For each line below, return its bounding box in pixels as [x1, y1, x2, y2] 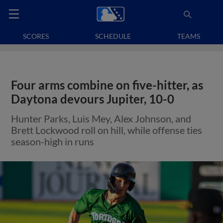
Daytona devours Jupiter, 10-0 [11, 92, 175, 106]
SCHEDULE [95, 32, 131, 40]
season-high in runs [11, 135, 95, 147]
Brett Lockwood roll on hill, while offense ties [11, 124, 203, 136]
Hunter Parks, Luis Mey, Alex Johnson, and [11, 112, 192, 124]
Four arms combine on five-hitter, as [11, 78, 204, 92]
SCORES [23, 32, 49, 40]
